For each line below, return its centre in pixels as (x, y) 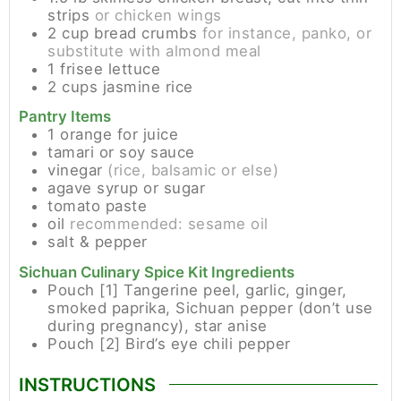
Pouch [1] (83, 290)
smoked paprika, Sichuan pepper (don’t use (210, 307)
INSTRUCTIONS (87, 384)
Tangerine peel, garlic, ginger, (235, 290)
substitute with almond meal (154, 51)
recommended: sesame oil (169, 224)
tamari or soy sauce (121, 153)
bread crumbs (145, 33)
